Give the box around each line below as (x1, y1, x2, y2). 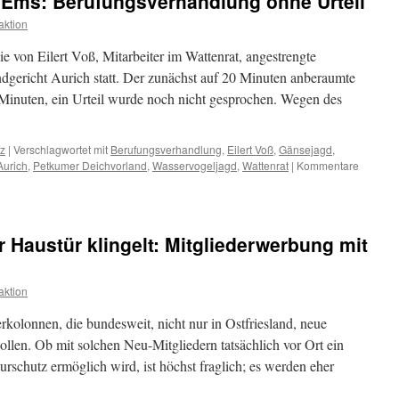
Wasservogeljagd (152, 158, 237, 173)
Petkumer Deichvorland (33, 158, 147, 173)
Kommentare (297, 158, 359, 173)
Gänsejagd (279, 142, 332, 157)
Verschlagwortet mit (13, 142, 108, 157)
